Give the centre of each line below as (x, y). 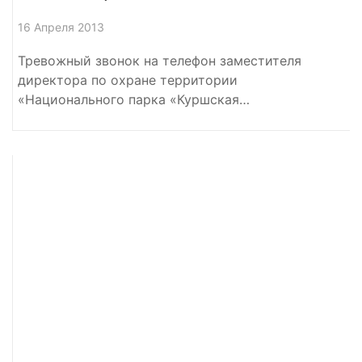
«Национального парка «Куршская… (134, 99)
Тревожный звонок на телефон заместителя (160, 60)
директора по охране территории (128, 80)
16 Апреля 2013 (61, 27)
